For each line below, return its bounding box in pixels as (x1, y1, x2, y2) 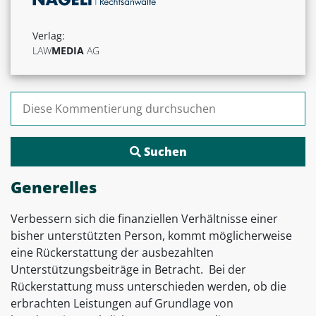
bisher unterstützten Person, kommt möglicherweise (11, 228, 292, 244)
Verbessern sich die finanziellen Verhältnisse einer (11, 211, 278, 227)
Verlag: (32, 29, 65, 43)
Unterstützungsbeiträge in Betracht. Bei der (11, 262, 246, 278)
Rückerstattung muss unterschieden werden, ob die (11, 279, 286, 295)
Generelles (11, 176, 97, 198)
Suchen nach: (10, 92, 81, 108)
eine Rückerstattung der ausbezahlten (11, 245, 214, 261)
